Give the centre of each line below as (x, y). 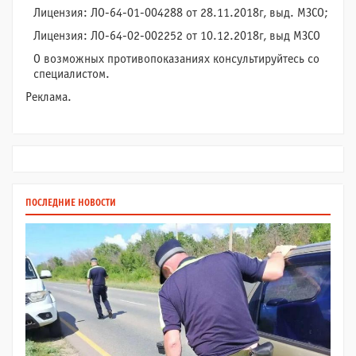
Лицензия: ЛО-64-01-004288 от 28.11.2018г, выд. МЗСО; (181, 13)
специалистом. (72, 74)
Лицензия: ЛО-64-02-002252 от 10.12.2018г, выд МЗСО (177, 36)
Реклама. (48, 97)
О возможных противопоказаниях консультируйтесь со (176, 59)
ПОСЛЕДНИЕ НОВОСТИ (71, 203)
